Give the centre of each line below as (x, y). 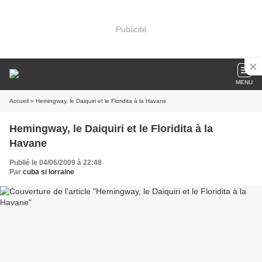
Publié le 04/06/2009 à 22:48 (56, 163)
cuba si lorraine (49, 172)
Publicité (131, 29)
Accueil (19, 101)
